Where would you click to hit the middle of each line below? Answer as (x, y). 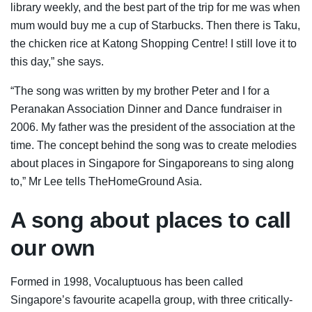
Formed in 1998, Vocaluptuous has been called (127, 281)
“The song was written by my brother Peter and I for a (140, 91)
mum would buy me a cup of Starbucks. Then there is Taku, (155, 26)
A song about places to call (151, 220)
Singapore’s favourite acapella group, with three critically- (151, 299)
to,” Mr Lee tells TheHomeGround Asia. (106, 182)
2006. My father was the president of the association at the (153, 127)
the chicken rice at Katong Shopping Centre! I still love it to (154, 44)
